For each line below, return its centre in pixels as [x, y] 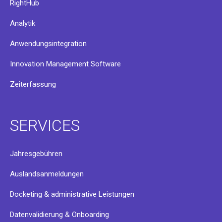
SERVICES [45, 126]
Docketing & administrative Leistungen [72, 194]
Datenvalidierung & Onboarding [59, 215]
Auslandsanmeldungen [47, 174]
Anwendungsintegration [48, 44]
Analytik [23, 24]
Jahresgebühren [36, 154]
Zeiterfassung [33, 84]
